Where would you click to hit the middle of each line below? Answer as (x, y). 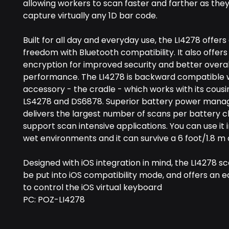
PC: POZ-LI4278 (54, 200)
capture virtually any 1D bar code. (90, 16)
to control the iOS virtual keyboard (93, 187)
